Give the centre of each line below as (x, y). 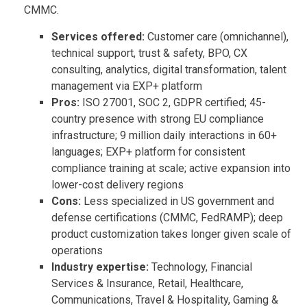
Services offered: (99, 36)
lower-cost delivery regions (118, 184)
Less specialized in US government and (179, 201)
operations (77, 250)
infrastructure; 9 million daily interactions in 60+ (164, 135)
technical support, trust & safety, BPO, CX (149, 53)
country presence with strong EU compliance (158, 119)
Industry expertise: (101, 267)
